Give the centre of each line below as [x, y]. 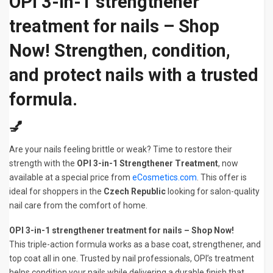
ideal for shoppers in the [56, 192]
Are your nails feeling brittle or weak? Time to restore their [121, 150]
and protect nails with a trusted [134, 75]
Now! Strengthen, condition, [120, 51]
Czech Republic [135, 192]
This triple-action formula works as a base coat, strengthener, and [135, 245]
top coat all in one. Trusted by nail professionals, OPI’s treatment [132, 259]
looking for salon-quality [213, 192]
